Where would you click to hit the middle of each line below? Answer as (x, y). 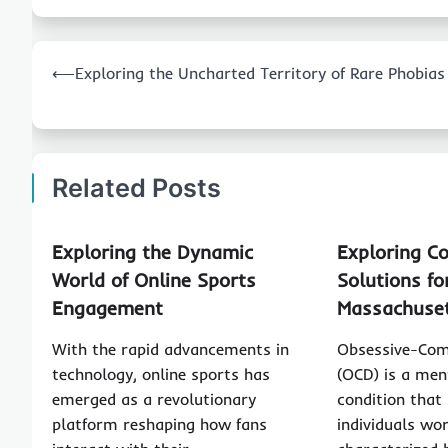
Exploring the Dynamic (152, 251)
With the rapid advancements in (170, 348)
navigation (81, 85)
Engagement (107, 307)
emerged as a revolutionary (154, 398)
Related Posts (136, 187)
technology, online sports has (161, 373)
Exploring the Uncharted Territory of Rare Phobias (260, 72)
